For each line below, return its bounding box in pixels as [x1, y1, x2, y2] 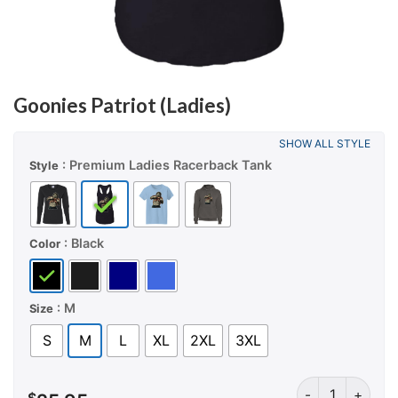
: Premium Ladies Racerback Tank [62, 156, 272, 172]
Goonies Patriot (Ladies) [13, 93, 231, 117]
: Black [64, 235, 104, 251]
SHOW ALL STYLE [279, 137, 370, 151]
